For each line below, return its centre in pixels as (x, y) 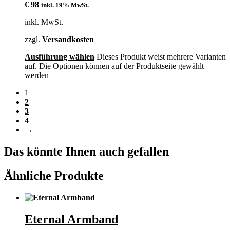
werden (37, 75)
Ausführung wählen (60, 56)
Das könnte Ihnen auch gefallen (87, 151)
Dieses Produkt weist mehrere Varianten (161, 56)
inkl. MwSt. (44, 22)
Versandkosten (68, 39)
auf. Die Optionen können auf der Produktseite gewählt (114, 66)
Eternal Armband (71, 219)
